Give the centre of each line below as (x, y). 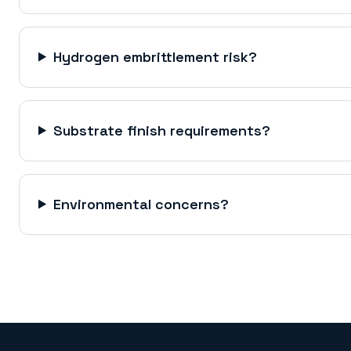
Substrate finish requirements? (162, 130)
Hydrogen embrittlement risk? (156, 56)
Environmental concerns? (141, 204)
